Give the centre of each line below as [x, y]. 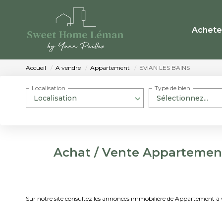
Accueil [36, 68]
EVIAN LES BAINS [165, 68]
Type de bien [172, 88]
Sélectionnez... [182, 98]
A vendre [68, 68]
